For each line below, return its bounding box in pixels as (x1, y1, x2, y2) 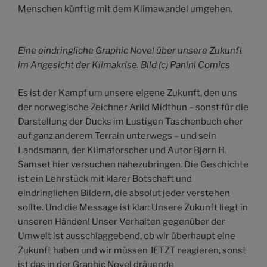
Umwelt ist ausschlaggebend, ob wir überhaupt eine (18, 230, 235, 241)
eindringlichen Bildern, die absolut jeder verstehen (18, 187, 230, 198)
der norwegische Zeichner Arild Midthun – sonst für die (18, 101, 249, 113)
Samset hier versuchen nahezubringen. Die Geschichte (18, 159, 249, 170)
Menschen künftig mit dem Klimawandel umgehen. (18, 3, 232, 14)
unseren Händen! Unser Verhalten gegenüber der (18, 216, 225, 227)
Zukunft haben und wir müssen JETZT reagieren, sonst (18, 244, 246, 256)
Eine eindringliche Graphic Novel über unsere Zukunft (18, 45, 243, 57)
